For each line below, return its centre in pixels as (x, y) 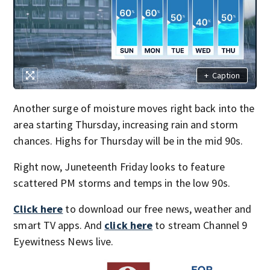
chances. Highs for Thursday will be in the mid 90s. (128, 141)
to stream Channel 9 (200, 225)
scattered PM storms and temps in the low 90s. (122, 183)
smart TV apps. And (59, 225)
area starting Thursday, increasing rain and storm (126, 125)
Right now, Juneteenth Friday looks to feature (119, 167)
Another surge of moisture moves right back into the (134, 108)
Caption (226, 75)
